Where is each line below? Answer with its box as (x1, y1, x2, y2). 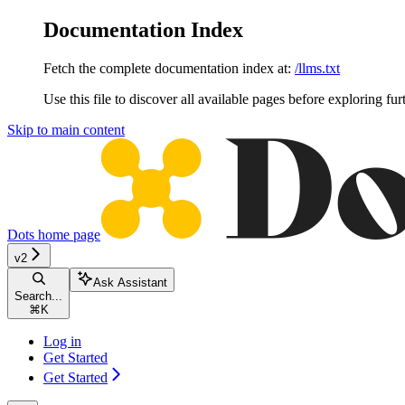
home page (34, 226, 100, 242)
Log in (43, 333, 81, 349)
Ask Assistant (93, 275, 167, 289)
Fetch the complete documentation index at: (43, 60, 291, 76)
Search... (14, 288, 62, 303)
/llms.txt (295, 60, 340, 76)
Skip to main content (7, 121, 125, 137)
